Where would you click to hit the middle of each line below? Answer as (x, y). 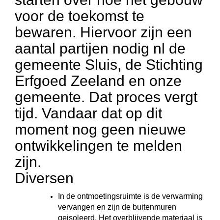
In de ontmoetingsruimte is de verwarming (130, 196)
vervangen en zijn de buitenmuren (117, 207)
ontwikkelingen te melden (98, 146)
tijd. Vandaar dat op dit (88, 113)
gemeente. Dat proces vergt (106, 97)
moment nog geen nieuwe (100, 129)
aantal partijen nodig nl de (100, 48)
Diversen (44, 178)
